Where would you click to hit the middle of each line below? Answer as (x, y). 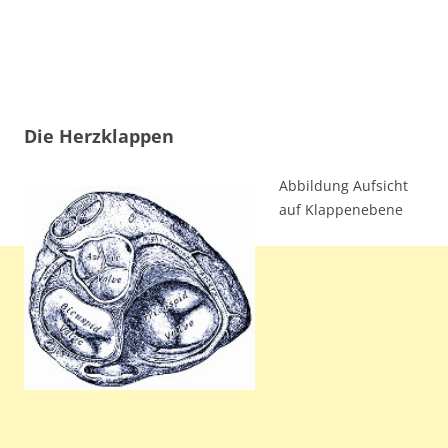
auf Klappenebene (341, 209)
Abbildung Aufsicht (343, 185)
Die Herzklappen (99, 136)
